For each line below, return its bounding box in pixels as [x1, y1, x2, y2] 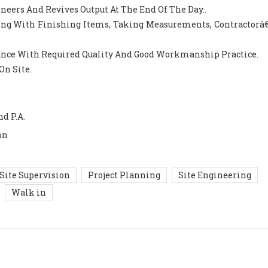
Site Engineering [178, 169, 251, 181]
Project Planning [88, 169, 160, 181]
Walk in [11, 186, 46, 198]
